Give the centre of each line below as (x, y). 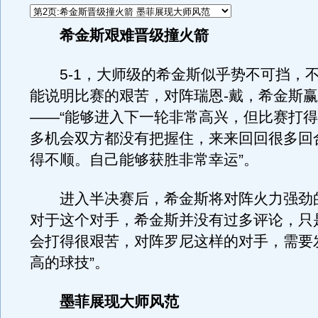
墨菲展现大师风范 (111, 302)
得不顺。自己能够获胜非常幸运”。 (144, 160)
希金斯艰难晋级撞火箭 (134, 35)
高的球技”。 (69, 263)
